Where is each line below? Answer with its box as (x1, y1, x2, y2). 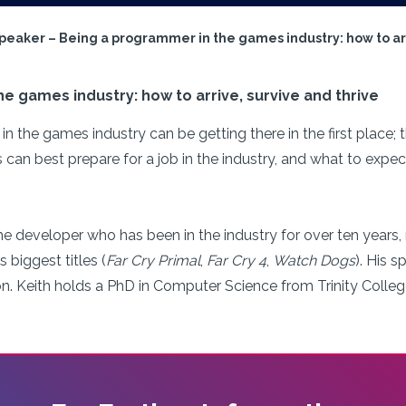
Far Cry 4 (207, 252, 266, 269)
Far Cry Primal (106, 252, 200, 269)
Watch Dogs (273, 252, 355, 269)
